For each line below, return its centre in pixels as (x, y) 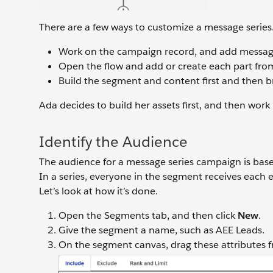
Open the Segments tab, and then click (148, 216)
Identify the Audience (113, 142)
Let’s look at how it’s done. (98, 191)
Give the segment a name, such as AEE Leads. (161, 230)
